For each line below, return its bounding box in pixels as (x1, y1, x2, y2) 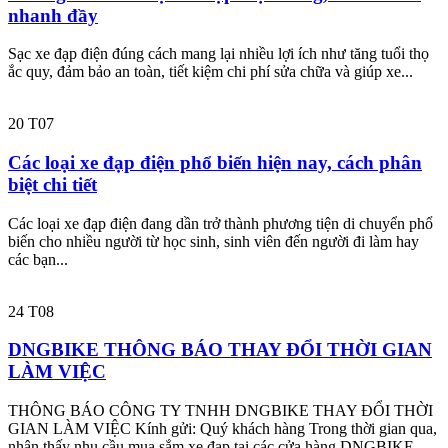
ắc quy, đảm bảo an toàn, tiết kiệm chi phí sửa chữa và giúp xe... (8, 63, 413, 81)
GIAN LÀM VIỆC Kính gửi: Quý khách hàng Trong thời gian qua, (8, 420, 437, 438)
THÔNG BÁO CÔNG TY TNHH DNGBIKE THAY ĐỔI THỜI (8, 402, 433, 420)
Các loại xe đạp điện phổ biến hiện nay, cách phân (8, 152, 422, 174)
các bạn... (8, 250, 68, 268)
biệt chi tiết (8, 174, 97, 196)
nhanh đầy (8, 4, 98, 26)
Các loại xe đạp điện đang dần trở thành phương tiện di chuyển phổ (8, 214, 433, 232)
